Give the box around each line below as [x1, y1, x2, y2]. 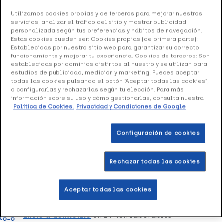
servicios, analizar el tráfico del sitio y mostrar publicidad [11, 18, 186, 26]
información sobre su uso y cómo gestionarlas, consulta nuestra [11, 94, 204, 102]
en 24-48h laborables [91, 211, 172, 220]
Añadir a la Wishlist [11, 136, 78, 144]
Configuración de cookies [116, 129, 200, 137]
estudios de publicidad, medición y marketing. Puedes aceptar [11, 69, 199, 76]
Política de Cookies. [13, 103, 74, 110]
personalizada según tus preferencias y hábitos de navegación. [11, 27, 202, 34]
